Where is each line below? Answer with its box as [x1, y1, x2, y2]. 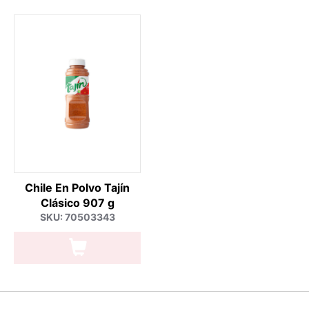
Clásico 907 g [40, 196, 114, 210]
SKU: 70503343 [39, 211, 115, 223]
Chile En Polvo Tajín [25, 181, 130, 195]
